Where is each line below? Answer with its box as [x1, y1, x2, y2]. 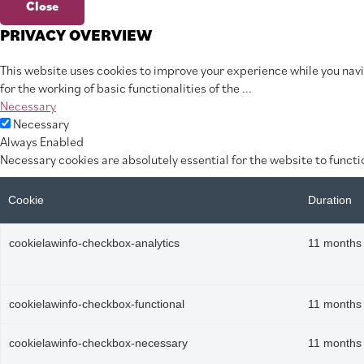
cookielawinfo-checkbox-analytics [9, 237, 180, 249]
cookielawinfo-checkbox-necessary [9, 337, 188, 349]
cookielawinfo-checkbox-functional [9, 298, 184, 310]
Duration [308, 194, 352, 206]
